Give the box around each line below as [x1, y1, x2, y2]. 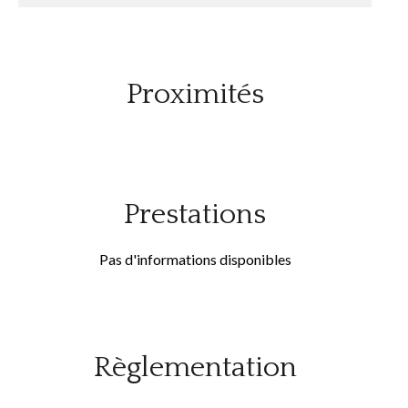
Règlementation [93, 352, 297, 383]
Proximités [126, 78, 264, 110]
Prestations [124, 199, 266, 230]
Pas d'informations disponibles [98, 250, 291, 268]
